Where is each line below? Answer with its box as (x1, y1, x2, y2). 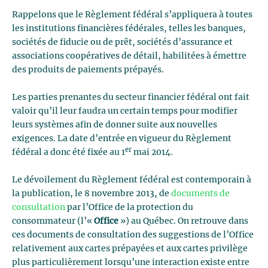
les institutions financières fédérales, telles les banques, (12, 25, 246, 33)
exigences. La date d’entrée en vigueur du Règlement (12, 135, 232, 143)
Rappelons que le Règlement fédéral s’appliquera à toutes (12, 11, 252, 19)
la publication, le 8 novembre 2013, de (12, 190, 171, 198)
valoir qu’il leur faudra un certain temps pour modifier (12, 107, 237, 115)
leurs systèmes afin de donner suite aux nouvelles (12, 121, 217, 129)
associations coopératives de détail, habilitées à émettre (12, 52, 246, 60)
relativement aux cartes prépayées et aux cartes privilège (12, 245, 248, 253)
